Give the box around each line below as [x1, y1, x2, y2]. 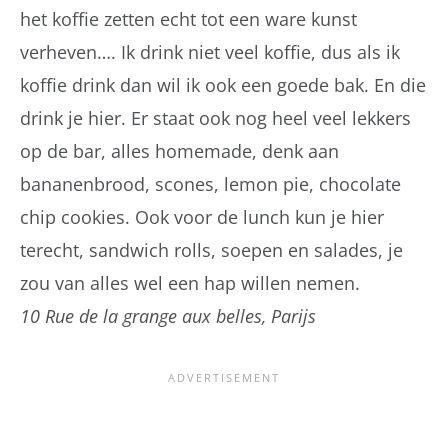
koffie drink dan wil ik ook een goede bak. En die [20, 72, 426, 97]
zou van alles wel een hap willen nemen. [20, 270, 360, 295]
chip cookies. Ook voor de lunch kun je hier [20, 204, 384, 229]
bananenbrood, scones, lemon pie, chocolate [20, 171, 401, 196]
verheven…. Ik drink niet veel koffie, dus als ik [20, 39, 400, 64]
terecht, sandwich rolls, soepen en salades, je [20, 237, 403, 262]
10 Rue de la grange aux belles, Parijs [20, 303, 316, 328]
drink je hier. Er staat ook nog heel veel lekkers [20, 105, 411, 130]
